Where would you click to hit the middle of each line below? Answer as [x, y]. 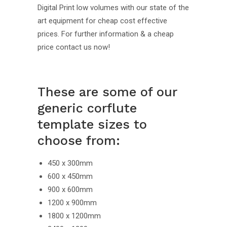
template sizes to [92, 125]
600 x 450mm [70, 177]
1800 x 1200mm [74, 216]
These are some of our [107, 92]
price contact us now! [74, 47]
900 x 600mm [70, 190]
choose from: [79, 141]
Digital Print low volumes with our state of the [113, 8]
